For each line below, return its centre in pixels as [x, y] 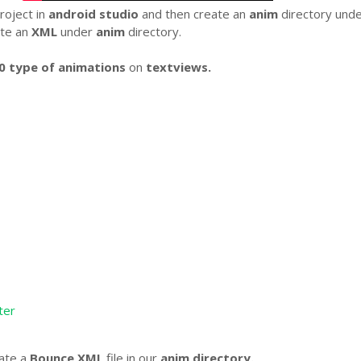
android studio [94, 14]
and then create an [194, 14]
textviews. [179, 67]
